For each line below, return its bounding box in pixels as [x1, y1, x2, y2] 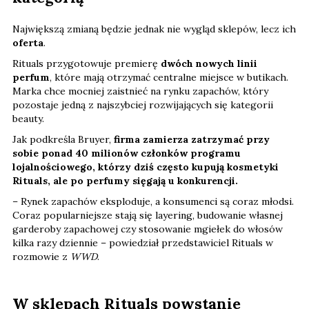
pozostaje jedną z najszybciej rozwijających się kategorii [12, 99, 273, 112]
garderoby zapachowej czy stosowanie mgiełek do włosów [12, 223, 283, 236]
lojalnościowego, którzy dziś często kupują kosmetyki [12, 161, 279, 174]
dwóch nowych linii [161, 57, 257, 70]
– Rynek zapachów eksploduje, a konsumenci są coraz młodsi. [12, 195, 294, 208]
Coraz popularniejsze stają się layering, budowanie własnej [12, 209, 283, 222]
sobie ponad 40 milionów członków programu [12, 147, 241, 160]
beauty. [12, 112, 44, 126]
